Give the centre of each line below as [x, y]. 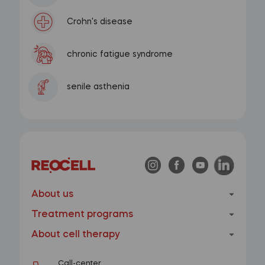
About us [52, 195]
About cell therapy [75, 235]
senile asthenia [98, 87]
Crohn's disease [99, 22]
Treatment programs [82, 215]
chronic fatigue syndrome [119, 54]
